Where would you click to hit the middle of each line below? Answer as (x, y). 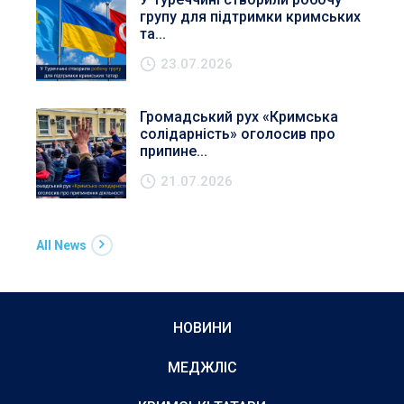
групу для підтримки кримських (250, 16)
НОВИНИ (202, 328)
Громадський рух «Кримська (239, 116)
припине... (174, 151)
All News (61, 245)
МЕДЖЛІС (202, 367)
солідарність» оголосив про (238, 133)
